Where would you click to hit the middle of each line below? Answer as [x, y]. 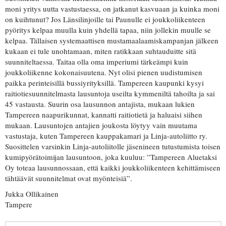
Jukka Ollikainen [32, 194]
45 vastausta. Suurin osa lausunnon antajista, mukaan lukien [100, 104]
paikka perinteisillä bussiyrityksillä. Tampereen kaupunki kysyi [104, 83]
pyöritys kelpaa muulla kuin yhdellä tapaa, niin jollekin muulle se [108, 30]
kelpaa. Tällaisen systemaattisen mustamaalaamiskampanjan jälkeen [112, 41]
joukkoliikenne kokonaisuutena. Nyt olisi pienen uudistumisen [104, 72]
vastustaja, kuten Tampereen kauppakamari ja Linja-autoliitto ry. [106, 136]
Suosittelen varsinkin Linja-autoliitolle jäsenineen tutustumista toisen [113, 147]
